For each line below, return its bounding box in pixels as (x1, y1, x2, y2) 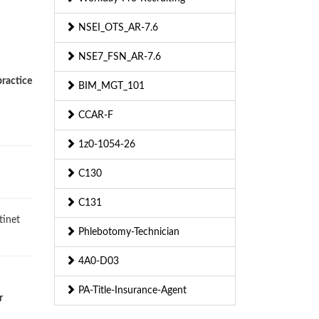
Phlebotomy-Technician (75, 227, 179, 238)
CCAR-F (75, 110, 113, 121)
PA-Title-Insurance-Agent (75, 286, 187, 296)
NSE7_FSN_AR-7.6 (75, 52, 161, 63)
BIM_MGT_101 (75, 81, 145, 92)
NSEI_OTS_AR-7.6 (75, 23, 158, 33)
